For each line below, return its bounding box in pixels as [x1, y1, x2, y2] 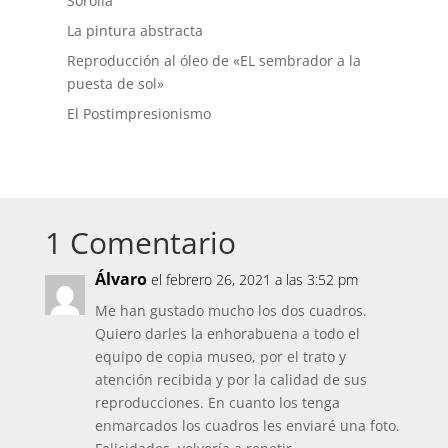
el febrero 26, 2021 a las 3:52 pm [150, 269, 358, 289]
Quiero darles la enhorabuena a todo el [94, 323, 360, 343]
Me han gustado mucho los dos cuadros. [94, 300, 367, 320]
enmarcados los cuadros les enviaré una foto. [94, 415, 400, 435]
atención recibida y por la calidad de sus [94, 369, 367, 389]
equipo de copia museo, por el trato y [94, 346, 346, 366]
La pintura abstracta [67, 20, 204, 40]
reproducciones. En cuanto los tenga [94, 392, 340, 412]
